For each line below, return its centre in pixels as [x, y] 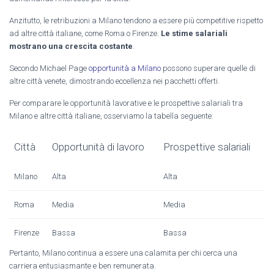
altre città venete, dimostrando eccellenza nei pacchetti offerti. [114, 81]
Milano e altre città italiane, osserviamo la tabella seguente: [111, 116]
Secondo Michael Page [49, 68]
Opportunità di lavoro [98, 146]
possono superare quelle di [208, 68]
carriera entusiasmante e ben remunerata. [83, 265]
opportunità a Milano [125, 68]
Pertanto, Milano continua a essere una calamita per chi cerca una [123, 253]
